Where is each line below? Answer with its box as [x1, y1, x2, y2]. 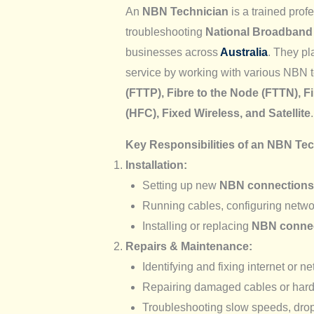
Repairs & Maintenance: [125, 240, 252, 252]
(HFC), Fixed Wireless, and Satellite [125, 107, 310, 119]
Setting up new [142, 179, 219, 191]
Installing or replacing [142, 219, 252, 232]
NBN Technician [142, 5, 228, 18]
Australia [217, 46, 268, 58]
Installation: [125, 158, 187, 171]
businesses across [125, 46, 218, 58]
